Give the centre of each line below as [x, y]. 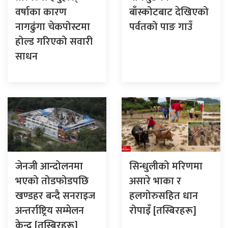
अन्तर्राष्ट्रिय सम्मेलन [50, 210]
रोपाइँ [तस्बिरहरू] [163, 210]
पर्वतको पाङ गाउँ [161, 27]
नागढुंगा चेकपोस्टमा [53, 27]
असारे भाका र [155, 181]
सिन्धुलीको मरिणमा [166, 166]
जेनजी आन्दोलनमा [49, 166]
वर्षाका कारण [41, 12]
